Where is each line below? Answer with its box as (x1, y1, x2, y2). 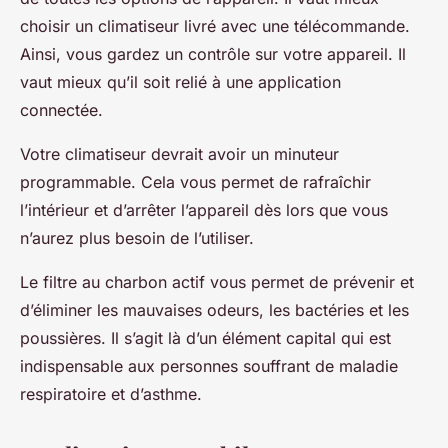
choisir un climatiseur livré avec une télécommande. (20, 15, 410, 36)
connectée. (20, 99, 103, 120)
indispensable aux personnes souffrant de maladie (20, 355, 398, 376)
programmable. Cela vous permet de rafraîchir (20, 171, 371, 192)
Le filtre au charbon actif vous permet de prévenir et (20, 271, 414, 292)
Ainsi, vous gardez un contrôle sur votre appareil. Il (20, 43, 406, 64)
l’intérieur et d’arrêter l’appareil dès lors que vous (20, 199, 388, 220)
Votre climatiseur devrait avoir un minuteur (20, 143, 339, 164)
